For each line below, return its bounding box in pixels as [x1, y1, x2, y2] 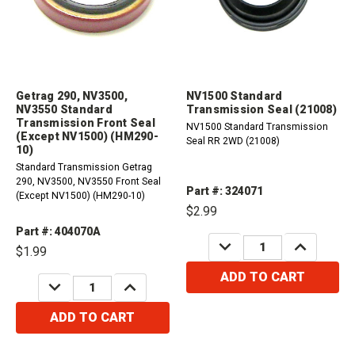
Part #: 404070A [16, 225, 101, 239]
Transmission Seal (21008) [185, 103, 337, 116]
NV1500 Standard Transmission [185, 121, 328, 133]
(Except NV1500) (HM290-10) [16, 190, 145, 202]
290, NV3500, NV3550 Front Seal [16, 176, 161, 188]
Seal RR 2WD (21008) [185, 136, 280, 147]
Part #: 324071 [185, 185, 263, 198]
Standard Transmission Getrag [16, 162, 152, 174]
